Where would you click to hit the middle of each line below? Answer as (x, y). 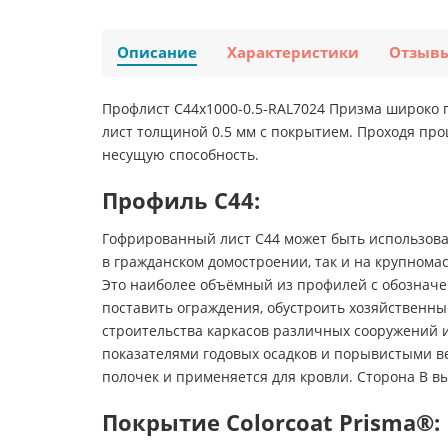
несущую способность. (180, 155)
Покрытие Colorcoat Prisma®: (271, 423)
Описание (157, 53)
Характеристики (293, 53)
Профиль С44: (181, 201)
